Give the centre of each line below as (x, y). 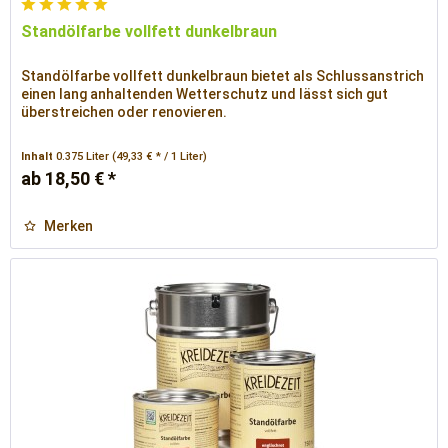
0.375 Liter (84, 157)
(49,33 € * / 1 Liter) (160, 157)
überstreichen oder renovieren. (124, 112)
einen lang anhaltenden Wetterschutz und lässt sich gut (205, 94)
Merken (69, 226)
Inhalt (39, 157)
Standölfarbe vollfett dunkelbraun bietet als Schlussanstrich (223, 76)
